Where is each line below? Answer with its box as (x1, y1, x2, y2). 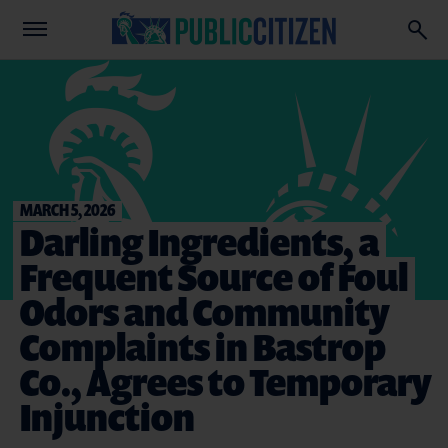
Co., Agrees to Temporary (20, 356, 431, 407)
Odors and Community (20, 286, 389, 337)
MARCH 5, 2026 (20, 198, 115, 221)
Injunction (20, 391, 195, 442)
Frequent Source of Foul (20, 251, 408, 302)
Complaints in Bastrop (20, 321, 386, 372)
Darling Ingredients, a (20, 216, 379, 267)
